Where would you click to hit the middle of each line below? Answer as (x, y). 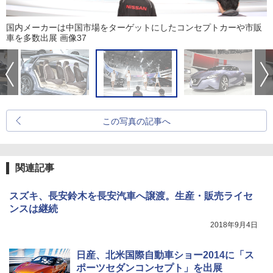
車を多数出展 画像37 (46, 38)
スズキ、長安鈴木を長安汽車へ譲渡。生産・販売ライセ (131, 196)
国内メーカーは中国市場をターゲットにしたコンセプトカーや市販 (134, 28)
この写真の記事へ (136, 122)
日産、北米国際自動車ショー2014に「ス (165, 255)
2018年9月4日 (234, 225)
